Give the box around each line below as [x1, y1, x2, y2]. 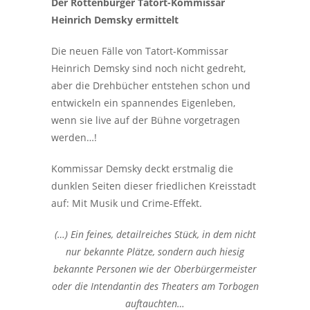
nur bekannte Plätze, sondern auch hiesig [66, 245, 244, 258]
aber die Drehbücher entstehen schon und [51, 79, 250, 92]
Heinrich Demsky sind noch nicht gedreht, [51, 62, 246, 75]
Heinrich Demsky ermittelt [51, 13, 179, 26]
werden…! [51, 131, 97, 144]
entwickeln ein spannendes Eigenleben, [51, 96, 235, 109]
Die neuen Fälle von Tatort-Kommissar [51, 44, 228, 57]
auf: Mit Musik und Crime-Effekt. [51, 197, 202, 210]
